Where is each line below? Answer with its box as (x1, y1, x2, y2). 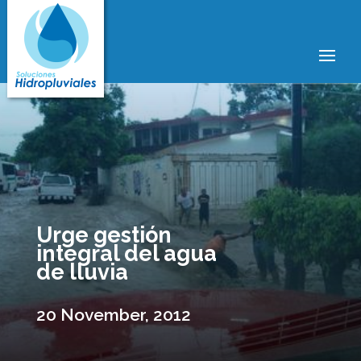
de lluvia (35, 259, 128, 284)
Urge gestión (35, 222, 172, 247)
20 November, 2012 (35, 305, 191, 325)
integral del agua (35, 241, 217, 266)
